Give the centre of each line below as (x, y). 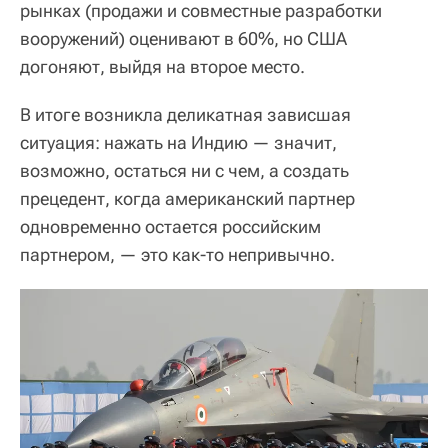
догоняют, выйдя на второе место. (162, 66)
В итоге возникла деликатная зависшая (185, 114)
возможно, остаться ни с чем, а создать (184, 170)
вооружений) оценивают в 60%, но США (183, 38)
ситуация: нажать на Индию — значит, (178, 142)
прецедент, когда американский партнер (187, 198)
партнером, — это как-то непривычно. (177, 254)
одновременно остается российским (170, 226)
